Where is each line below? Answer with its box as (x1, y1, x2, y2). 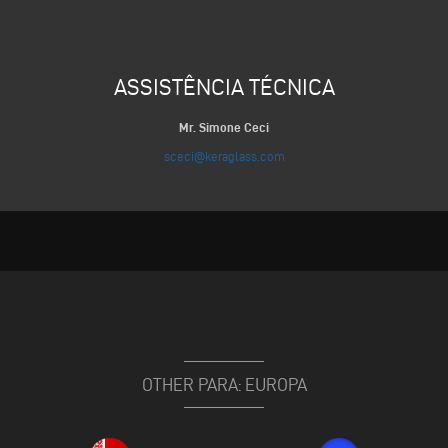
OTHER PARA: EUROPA (141, 375, 307, 394)
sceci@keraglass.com (163, 149, 285, 163)
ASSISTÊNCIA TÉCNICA (113, 74, 335, 99)
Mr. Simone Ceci (179, 120, 269, 134)
